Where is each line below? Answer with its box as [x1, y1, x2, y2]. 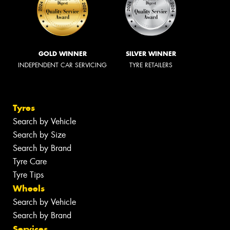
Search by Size [13, 129, 66, 140]
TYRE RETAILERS [129, 61, 172, 70]
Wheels [13, 182, 45, 194]
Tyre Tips [13, 169, 44, 180]
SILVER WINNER [126, 50, 176, 58]
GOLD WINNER [38, 50, 87, 58]
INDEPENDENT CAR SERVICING [18, 61, 107, 70]
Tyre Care [13, 156, 47, 167]
